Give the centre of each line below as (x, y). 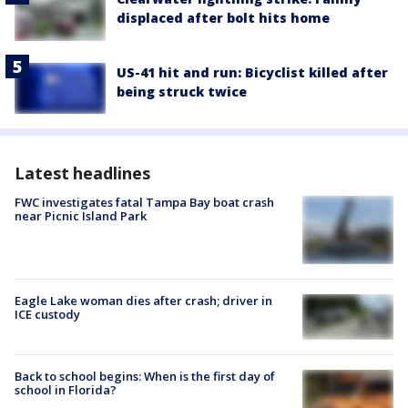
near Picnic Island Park (81, 215)
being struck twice (182, 91)
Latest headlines (82, 173)
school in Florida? (66, 389)
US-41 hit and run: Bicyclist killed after (252, 72)
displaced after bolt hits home (223, 18)
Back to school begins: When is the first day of (145, 376)
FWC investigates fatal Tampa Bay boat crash (144, 202)
